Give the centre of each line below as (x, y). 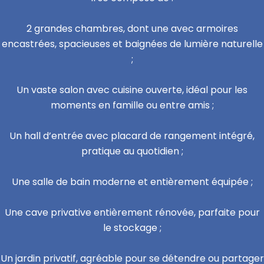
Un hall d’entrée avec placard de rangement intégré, (132, 136)
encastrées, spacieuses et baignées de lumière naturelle (132, 44)
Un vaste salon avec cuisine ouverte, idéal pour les (132, 90)
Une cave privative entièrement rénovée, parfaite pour (132, 212)
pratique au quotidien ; (132, 151)
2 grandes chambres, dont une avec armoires (132, 29)
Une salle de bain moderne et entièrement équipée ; (132, 182)
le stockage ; (132, 228)
